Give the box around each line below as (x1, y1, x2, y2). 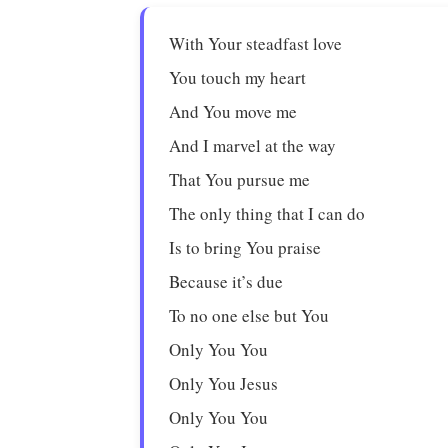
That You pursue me (169, 168, 311, 191)
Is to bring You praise (169, 236, 322, 259)
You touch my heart (169, 66, 307, 89)
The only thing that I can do (169, 202, 366, 225)
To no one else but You (169, 304, 330, 327)
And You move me (169, 100, 298, 123)
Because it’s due (169, 270, 284, 293)
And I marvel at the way (169, 134, 337, 157)
